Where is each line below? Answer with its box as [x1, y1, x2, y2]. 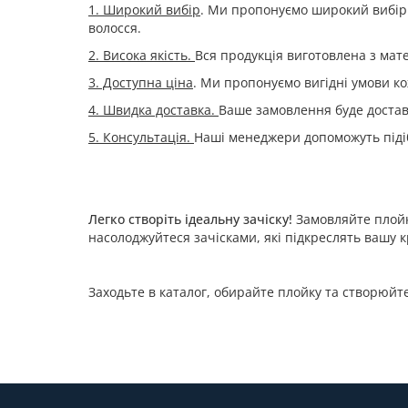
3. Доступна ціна [88, 74, 193, 91]
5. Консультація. [88, 128, 194, 146]
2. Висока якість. [88, 46, 195, 64]
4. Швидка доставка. [88, 101, 219, 118]
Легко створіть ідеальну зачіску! [88, 210, 292, 228]
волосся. [88, 19, 141, 36]
